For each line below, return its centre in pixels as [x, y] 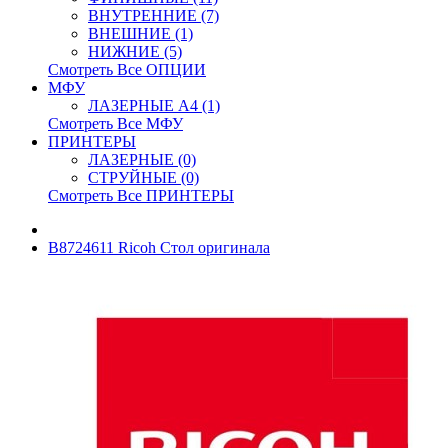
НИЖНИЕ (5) [135, 51]
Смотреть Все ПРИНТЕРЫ [141, 195]
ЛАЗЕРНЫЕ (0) [142, 159]
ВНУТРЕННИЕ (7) [153, 15]
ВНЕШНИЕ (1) [140, 33]
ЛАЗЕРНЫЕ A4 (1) [154, 105]
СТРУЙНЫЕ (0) [143, 177]
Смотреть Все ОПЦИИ [127, 69]
